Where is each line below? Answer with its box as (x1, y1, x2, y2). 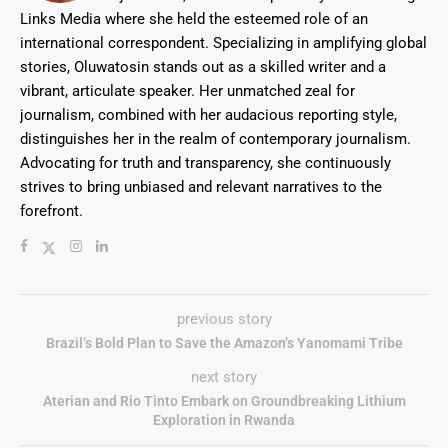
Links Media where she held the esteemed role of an (20, 10, 368, 29)
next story (191, 368, 257, 387)
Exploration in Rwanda (153, 412, 295, 429)
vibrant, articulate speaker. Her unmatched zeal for (20, 82, 355, 101)
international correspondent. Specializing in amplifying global (20, 34, 427, 53)
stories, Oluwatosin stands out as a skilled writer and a (20, 58, 386, 77)
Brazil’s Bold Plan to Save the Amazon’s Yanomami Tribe (45, 335, 403, 352)
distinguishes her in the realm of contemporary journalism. (20, 130, 411, 149)
